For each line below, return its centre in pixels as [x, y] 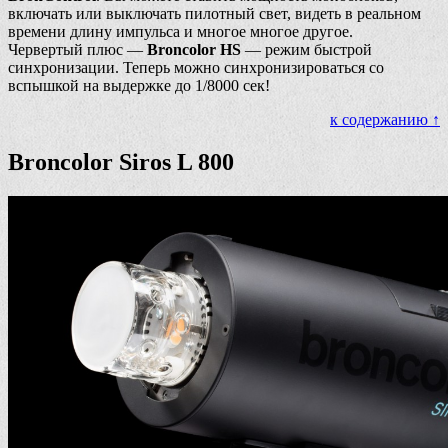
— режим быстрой [306, 50]
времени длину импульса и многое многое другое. [180, 32]
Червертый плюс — [77, 50]
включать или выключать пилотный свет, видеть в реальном [214, 14]
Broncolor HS [194, 50]
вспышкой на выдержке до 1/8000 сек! [139, 86]
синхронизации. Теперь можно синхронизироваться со [196, 68]
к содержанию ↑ [385, 120]
